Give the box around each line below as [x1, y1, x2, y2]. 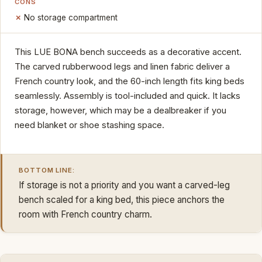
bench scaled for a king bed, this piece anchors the [19, 194, 225, 205]
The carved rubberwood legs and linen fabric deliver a [15, 61, 230, 72]
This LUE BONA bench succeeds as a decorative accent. [15, 46, 242, 57]
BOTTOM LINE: [19, 166, 75, 174]
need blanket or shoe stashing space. [15, 119, 164, 130]
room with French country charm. [19, 208, 152, 220]
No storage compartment [24, 12, 118, 22]
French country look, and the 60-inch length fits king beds [15, 75, 244, 87]
